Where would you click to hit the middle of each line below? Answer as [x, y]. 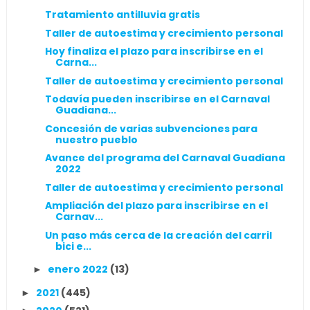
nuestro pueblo [96, 139]
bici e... [73, 246]
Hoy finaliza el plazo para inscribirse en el [154, 51]
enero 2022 [79, 269]
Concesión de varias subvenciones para [151, 128]
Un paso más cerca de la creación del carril [158, 235]
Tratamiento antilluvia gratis [122, 15]
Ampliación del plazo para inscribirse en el [156, 206]
